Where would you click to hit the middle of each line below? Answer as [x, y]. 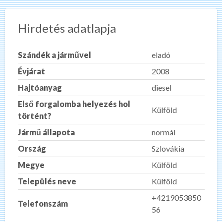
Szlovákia [168, 148]
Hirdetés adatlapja [67, 28]
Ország [32, 148]
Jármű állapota [46, 132]
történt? [34, 115]
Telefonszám [43, 203]
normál [163, 132]
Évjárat [31, 71]
